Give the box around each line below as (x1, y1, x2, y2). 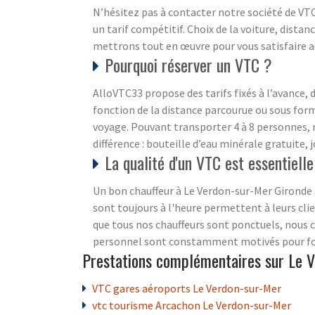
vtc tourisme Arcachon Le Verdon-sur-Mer (92, 297, 291, 312)
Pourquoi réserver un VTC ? (105, 51, 272, 77)
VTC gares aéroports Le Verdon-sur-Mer (92, 281, 281, 295)
